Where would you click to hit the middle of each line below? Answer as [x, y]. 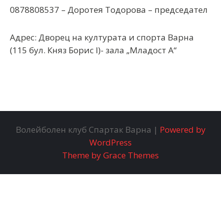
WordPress [110, 142]
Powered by [183, 129]
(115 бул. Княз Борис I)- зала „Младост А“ [93, 50]
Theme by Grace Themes [110, 155]
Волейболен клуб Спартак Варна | [88, 129]
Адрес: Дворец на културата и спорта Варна [102, 37]
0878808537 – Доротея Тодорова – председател [109, 10]
